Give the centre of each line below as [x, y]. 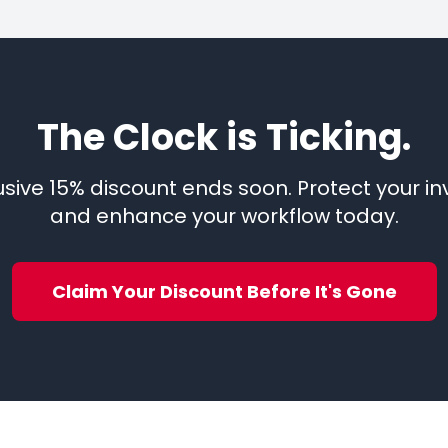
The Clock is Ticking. [224, 138]
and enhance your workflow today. [224, 216]
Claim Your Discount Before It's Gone [224, 292]
